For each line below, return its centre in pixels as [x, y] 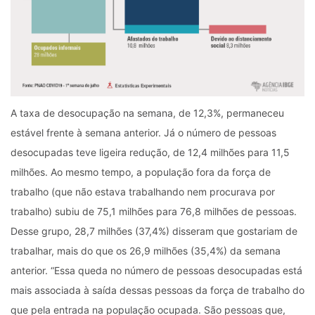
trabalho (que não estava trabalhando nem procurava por [143, 191]
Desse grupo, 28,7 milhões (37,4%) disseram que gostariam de [154, 231]
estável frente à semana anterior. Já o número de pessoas [143, 132]
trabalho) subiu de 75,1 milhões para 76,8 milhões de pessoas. [154, 211]
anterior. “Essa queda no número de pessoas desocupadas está [156, 270]
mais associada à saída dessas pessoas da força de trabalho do [157, 290]
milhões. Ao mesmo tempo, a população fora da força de [141, 172]
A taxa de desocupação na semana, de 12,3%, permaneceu [147, 112]
